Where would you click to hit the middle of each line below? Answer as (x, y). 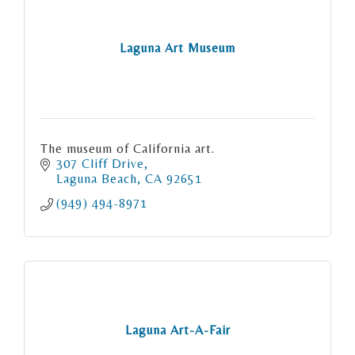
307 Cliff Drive (100, 163)
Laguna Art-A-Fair (177, 330)
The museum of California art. (128, 148)
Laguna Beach (97, 178)
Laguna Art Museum (177, 48)
